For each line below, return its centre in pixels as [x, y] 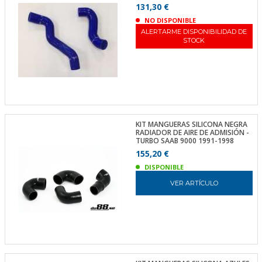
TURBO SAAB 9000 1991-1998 [185, 141]
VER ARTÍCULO [194, 183]
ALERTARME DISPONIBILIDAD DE [194, 31]
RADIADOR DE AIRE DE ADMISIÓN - [192, 132]
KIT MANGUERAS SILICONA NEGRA [191, 124]
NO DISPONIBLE [170, 20]
